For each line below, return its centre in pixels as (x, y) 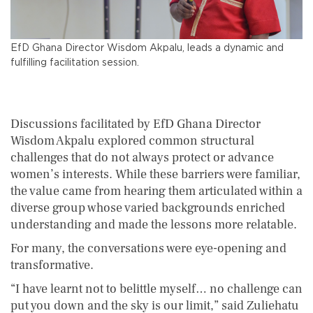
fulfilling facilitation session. (75, 62)
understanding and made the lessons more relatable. (154, 224)
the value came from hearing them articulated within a (156, 191)
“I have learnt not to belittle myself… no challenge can (156, 289)
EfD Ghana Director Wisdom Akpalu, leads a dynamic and (147, 47)
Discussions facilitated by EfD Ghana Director (136, 124)
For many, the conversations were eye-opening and (148, 248)
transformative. (52, 265)
